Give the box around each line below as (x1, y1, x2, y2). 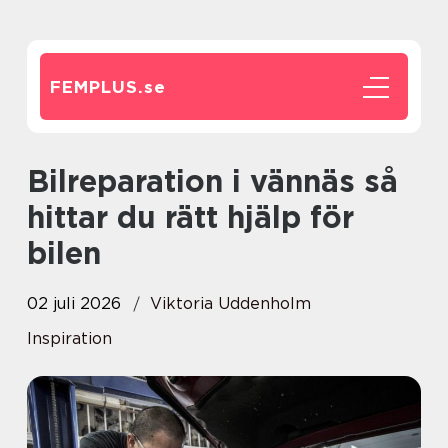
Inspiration (27, 329, 112, 348)
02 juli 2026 (27, 294, 121, 313)
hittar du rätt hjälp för (27, 199, 354, 235)
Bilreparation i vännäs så (27, 163, 49, 199)
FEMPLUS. (50, 77, 144, 97)
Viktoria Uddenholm (150, 294, 311, 313)
